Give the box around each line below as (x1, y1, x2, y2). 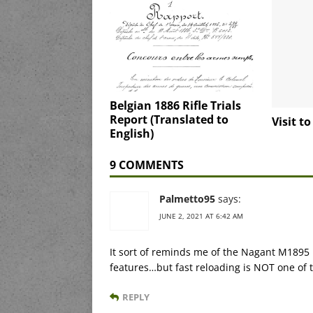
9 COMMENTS (110, 157, 184, 173)
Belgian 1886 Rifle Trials (110, 98, 241, 114)
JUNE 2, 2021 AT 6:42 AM (159, 211, 243, 221)
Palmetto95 (159, 192, 215, 206)
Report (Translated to (110, 112, 228, 128)
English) (110, 126, 154, 142)
